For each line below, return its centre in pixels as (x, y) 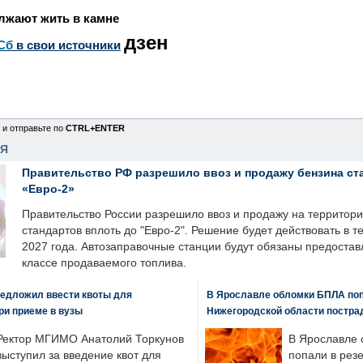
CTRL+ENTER (95, 128)
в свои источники (67, 45)
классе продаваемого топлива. (104, 263)
